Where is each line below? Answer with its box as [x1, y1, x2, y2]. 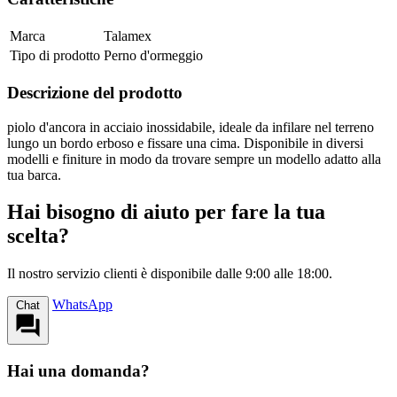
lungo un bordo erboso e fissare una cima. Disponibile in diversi [7, 135, 363, 151]
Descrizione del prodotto [7, 82, 183, 102]
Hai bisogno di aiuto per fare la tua [7, 200, 325, 224]
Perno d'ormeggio [104, 48, 203, 64]
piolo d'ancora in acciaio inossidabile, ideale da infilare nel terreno [7, 119, 374, 135]
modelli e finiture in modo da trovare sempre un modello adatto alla [7, 151, 381, 167]
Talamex [104, 28, 152, 44]
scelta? [7, 224, 69, 248]
